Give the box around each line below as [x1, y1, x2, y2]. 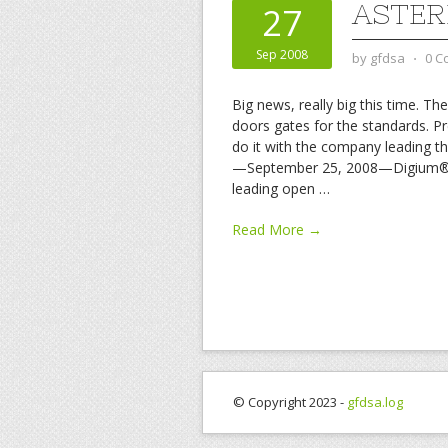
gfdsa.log [347, 393, 403, 411]
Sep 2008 [256, 46, 308, 63]
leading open [232, 179, 319, 198]
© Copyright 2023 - [233, 393, 347, 411]
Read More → [232, 220, 322, 239]
